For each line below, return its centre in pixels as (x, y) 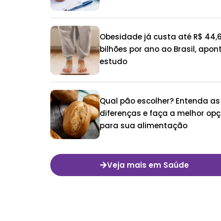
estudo (113, 62)
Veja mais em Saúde (148, 165)
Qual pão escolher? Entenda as (160, 101)
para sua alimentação (144, 126)
